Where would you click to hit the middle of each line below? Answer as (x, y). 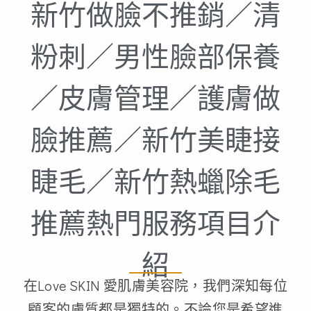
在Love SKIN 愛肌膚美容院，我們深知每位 (155, 285)
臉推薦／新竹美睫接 (155, 140)
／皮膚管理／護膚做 (155, 99)
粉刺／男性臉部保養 (155, 57)
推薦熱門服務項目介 (155, 224)
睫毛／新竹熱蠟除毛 (155, 182)
